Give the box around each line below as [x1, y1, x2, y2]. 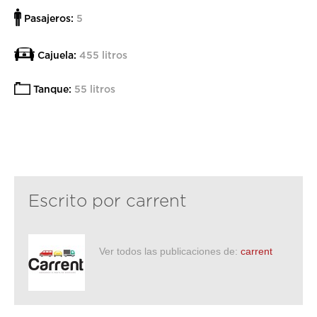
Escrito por [28, 191, 126, 210]
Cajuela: [38, 49, 76, 60]
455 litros [76, 49, 127, 60]
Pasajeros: [24, 12, 74, 23]
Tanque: [33, 83, 71, 95]
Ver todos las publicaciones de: [99, 246, 241, 258]
